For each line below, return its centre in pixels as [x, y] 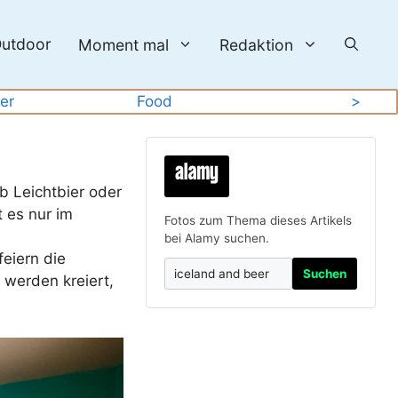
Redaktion [257, 44]
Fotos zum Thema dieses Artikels [259, 220]
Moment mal [123, 44]
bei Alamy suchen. [217, 238]
